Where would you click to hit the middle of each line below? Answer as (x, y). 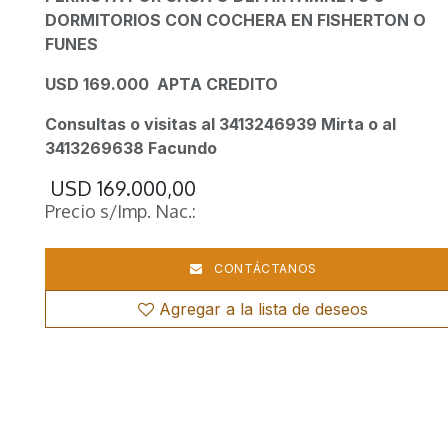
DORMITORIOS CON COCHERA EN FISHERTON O (236, 20)
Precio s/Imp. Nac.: (121, 211)
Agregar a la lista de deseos (264, 309)
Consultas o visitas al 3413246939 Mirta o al (221, 124)
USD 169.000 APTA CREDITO (164, 84)
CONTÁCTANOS (263, 268)
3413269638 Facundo (131, 148)
